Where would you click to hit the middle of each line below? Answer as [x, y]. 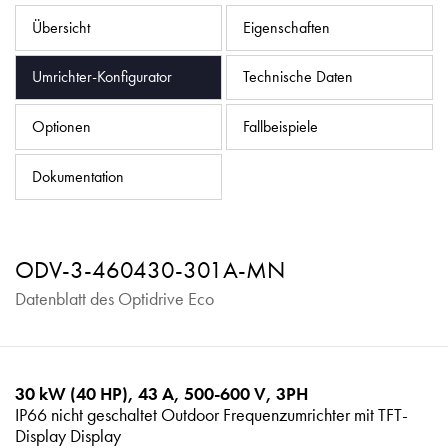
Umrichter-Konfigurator [101, 77]
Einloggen [378, 91]
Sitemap [301, 46]
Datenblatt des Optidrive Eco [114, 298]
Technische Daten [297, 77]
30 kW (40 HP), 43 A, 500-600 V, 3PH [161, 393]
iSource [306, 91]
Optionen [61, 127]
